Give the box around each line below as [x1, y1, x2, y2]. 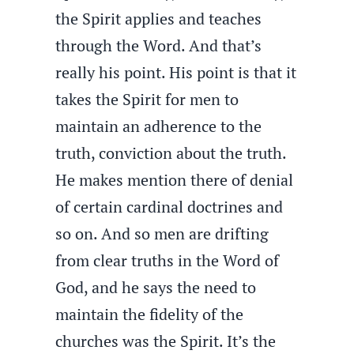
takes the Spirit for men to [55, 88, 239, 110]
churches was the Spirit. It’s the [55, 330, 277, 352]
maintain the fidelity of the [55, 303, 244, 325]
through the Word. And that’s [55, 35, 262, 56]
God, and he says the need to [55, 277, 257, 298]
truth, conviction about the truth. [55, 142, 287, 164]
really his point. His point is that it [55, 62, 297, 83]
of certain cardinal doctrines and [55, 196, 284, 217]
